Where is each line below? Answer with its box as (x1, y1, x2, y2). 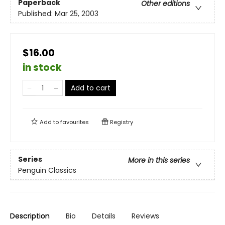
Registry (108, 118, 133, 127)
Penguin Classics (18, 165, 76, 175)
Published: (18, 8, 55, 19)
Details (92, 211, 116, 221)
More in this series (128, 155, 190, 165)
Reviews (132, 211, 159, 221)
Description (10, 211, 50, 221)
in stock (23, 61, 62, 75)
